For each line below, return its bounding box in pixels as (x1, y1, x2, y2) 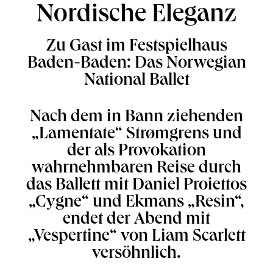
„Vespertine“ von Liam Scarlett (27, 228, 246, 246)
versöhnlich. (92, 245, 181, 263)
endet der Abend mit (63, 211, 210, 229)
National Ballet (83, 72, 190, 90)
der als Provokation (67, 143, 206, 161)
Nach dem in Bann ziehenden (30, 108, 243, 127)
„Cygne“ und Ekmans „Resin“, (29, 194, 244, 212)
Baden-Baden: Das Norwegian (27, 55, 246, 73)
